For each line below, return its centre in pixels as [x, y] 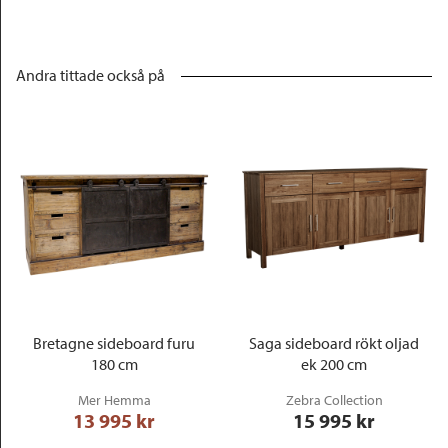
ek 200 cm [334, 364]
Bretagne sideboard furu [114, 343]
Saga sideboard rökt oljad [334, 343]
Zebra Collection [334, 400]
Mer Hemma [114, 400]
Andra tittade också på [90, 75]
